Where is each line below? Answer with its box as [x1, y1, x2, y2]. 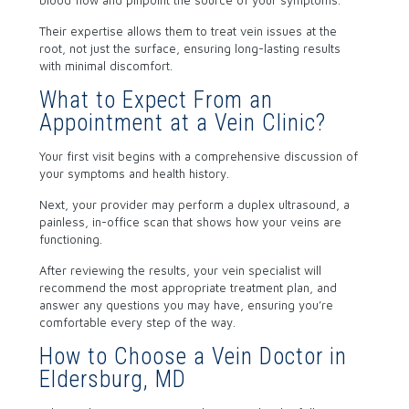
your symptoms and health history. [38, 166, 233, 181]
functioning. [38, 232, 106, 246]
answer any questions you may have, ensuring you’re [38, 298, 333, 312]
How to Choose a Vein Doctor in [38, 343, 347, 370]
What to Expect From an [38, 87, 273, 113]
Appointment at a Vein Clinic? [38, 110, 326, 136]
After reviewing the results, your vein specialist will [38, 263, 321, 278]
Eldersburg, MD [38, 366, 186, 393]
